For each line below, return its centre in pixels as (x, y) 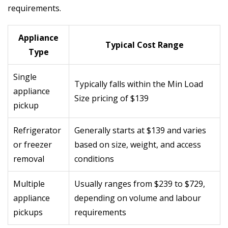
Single (25, 77)
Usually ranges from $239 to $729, (140, 183)
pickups (28, 212)
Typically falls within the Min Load (139, 84)
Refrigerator (37, 130)
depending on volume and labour (138, 198)
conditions (94, 159)
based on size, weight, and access (138, 144)
